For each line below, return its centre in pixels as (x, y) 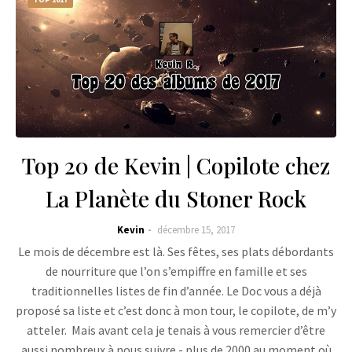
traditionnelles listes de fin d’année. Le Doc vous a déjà (176, 291)
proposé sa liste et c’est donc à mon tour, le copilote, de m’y (176, 310)
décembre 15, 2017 (196, 230)
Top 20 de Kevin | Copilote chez (176, 165)
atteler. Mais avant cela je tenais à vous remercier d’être (176, 330)
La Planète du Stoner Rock (176, 198)
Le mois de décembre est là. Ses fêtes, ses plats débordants (176, 251)
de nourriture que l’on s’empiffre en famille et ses (176, 271)
